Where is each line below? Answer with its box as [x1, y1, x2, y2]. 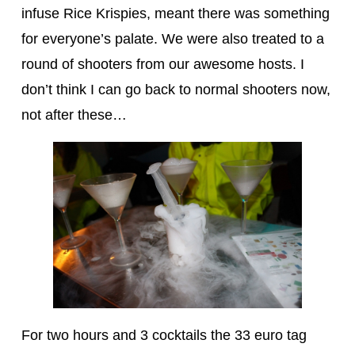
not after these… [21, 106, 127, 123]
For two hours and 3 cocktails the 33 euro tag [21, 326, 307, 343]
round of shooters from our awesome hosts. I [21, 55, 304, 72]
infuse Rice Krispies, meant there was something [21, 5, 330, 21]
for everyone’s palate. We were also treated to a [21, 30, 324, 47]
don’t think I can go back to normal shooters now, [21, 81, 330, 97]
